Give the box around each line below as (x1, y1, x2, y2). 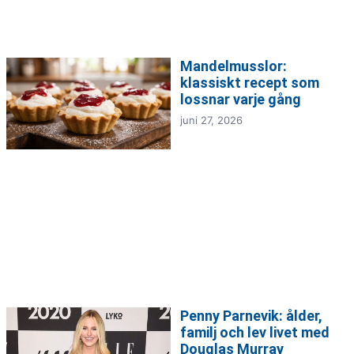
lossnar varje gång (180, 90, 301, 107)
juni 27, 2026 (180, 113, 243, 126)
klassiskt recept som (180, 73, 319, 91)
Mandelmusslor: (180, 57, 287, 74)
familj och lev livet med (180, 323, 330, 341)
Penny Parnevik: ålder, (180, 307, 322, 324)
